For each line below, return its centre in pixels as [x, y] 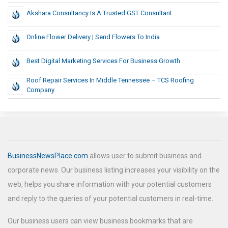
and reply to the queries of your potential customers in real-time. [110, 199]
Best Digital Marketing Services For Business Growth [103, 61]
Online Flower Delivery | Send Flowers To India [93, 37]
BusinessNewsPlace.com [48, 156]
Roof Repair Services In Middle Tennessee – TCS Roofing [110, 80]
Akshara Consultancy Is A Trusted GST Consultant [99, 13]
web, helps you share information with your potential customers [110, 184]
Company [40, 90]
